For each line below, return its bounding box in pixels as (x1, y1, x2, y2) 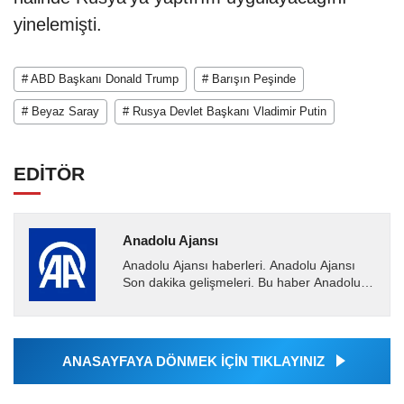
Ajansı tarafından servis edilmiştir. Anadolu (122, 293, 364, 308)
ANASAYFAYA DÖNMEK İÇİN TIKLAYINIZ (61, 353, 325, 370)
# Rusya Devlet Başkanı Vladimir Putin (123, 105, 326, 119)
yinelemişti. (14, 14, 102, 35)
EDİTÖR (14, 163, 85, 185)
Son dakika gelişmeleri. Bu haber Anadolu (122, 276, 361, 290)
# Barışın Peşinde (202, 72, 296, 87)
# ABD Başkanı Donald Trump (22, 72, 179, 87)
